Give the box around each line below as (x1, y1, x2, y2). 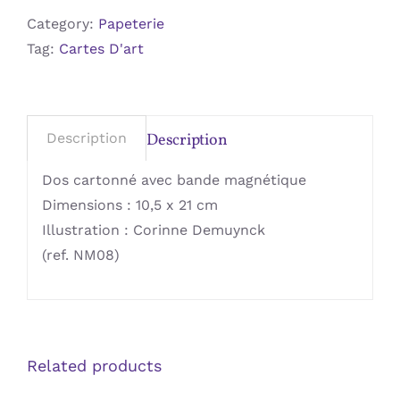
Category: (27, 15, 98, 33)
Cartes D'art (59, 40, 144, 58)
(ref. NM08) (41, 246, 120, 263)
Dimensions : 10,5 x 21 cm (41, 196, 218, 213)
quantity (79, 12, 138, 29)
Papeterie (98, 15, 164, 33)
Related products (27, 356, 162, 376)
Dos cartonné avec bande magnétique (41, 171, 306, 188)
